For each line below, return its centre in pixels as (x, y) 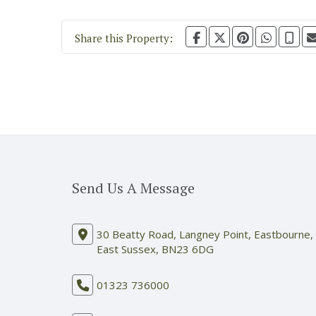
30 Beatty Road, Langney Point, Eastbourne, (205, 235)
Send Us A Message (133, 188)
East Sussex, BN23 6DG (155, 249)
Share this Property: (124, 38)
